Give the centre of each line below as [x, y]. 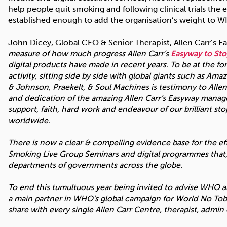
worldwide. [29, 120]
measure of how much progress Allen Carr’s [89, 53]
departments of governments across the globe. [95, 165]
